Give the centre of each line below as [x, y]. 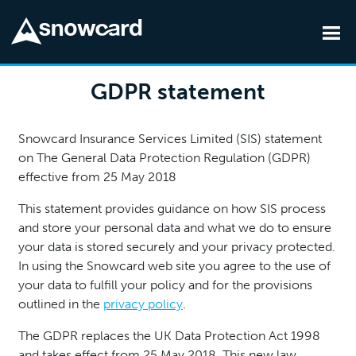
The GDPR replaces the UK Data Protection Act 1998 [169, 336]
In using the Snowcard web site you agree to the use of [174, 266]
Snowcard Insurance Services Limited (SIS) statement [170, 139]
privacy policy [143, 304]
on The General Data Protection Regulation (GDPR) [164, 158]
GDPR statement [178, 92]
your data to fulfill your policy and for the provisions [165, 285]
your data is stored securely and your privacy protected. [177, 247]
